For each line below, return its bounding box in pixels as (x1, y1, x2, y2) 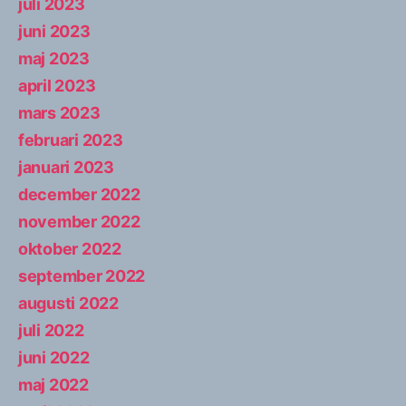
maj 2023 (18, 48, 90, 68)
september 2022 (18, 266, 146, 285)
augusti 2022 (18, 293, 119, 313)
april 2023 (18, 75, 96, 95)
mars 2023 (18, 102, 101, 122)
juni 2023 (18, 21, 91, 41)
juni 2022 (18, 347, 90, 367)
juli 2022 (18, 320, 84, 340)
